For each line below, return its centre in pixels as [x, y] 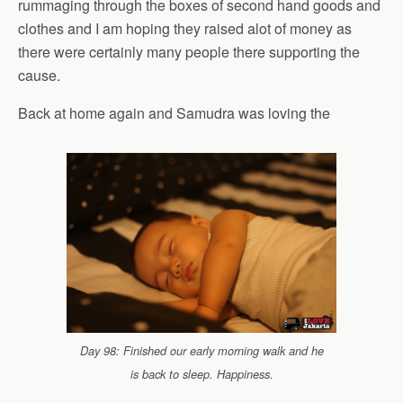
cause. [39, 75]
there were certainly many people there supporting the [189, 52]
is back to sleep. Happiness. [201, 375]
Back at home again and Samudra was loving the [174, 113]
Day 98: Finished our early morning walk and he [201, 351]
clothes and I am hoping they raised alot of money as [185, 28]
